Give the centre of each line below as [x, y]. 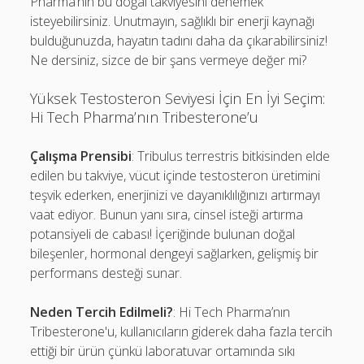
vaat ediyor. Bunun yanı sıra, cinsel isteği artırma [167, 214]
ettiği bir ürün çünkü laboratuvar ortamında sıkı [163, 351]
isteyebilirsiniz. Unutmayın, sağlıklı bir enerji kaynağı [173, 21]
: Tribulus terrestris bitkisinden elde [231, 156]
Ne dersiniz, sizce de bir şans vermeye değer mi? [169, 60]
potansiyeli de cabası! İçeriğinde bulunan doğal [163, 234]
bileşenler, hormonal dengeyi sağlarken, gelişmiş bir [175, 253]
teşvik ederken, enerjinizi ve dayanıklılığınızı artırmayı [175, 195]
